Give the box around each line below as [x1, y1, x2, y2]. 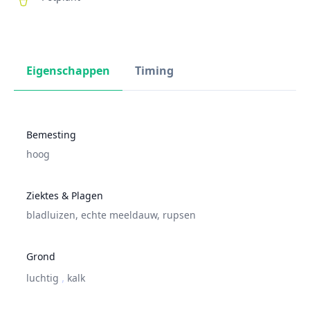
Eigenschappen [26, 63, 110, 79]
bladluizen [26, 208, 75, 222]
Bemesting [26, 128, 76, 142]
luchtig [26, 271, 62, 285]
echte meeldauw [78, 208, 157, 222]
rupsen [160, 208, 196, 222]
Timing [135, 63, 174, 79]
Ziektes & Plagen [26, 189, 103, 203]
